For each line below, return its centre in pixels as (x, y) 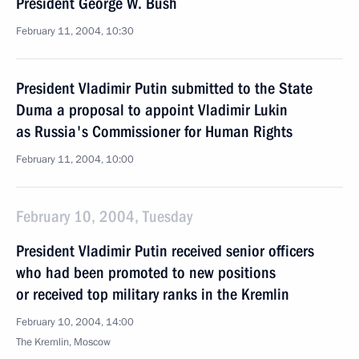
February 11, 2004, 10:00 (75, 159)
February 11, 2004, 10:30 (75, 31)
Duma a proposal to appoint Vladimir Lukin (152, 110)
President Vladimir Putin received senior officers (165, 251)
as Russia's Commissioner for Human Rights (154, 131)
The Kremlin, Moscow (63, 342)
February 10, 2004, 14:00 (75, 322)
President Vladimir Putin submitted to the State (164, 88)
